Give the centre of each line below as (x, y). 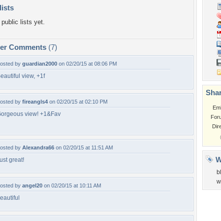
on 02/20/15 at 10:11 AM (72, 185)
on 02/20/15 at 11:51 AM (84, 147)
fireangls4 (35, 102)
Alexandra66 (38, 147)
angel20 (32, 185)
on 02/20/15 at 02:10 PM (78, 102)
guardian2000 (40, 64)
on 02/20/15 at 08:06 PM (87, 64)
